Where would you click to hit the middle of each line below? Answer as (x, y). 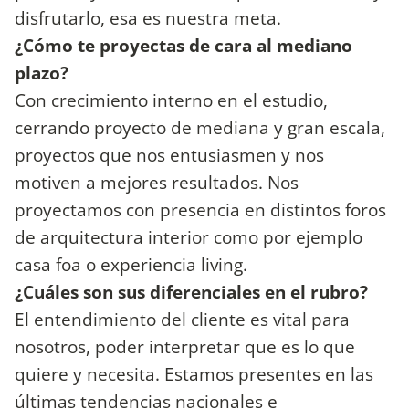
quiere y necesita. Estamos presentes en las (194, 373)
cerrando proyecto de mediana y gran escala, (200, 127)
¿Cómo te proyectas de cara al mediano (184, 45)
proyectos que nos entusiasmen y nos (169, 154)
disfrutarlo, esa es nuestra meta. (148, 17)
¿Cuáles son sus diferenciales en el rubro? (191, 291)
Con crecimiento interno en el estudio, (171, 100)
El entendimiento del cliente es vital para (182, 319)
